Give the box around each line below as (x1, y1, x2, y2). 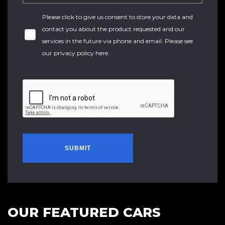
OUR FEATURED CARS (8, 204, 161, 220)
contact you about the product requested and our (42, 25, 185, 33)
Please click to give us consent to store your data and (42, 13, 193, 21)
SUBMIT (65, 145, 91, 152)
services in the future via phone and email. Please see (42, 37, 193, 45)
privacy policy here (54, 49, 108, 57)
